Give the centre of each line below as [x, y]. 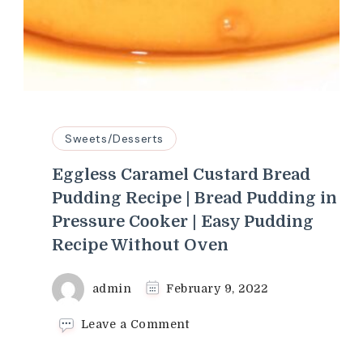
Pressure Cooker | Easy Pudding [183, 221]
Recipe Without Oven [140, 245]
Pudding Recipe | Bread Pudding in [194, 198]
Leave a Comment [135, 325]
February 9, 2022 [217, 288]
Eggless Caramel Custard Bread [181, 174]
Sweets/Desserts [114, 138]
